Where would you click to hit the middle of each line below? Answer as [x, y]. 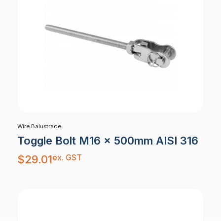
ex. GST [67, 158]
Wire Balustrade [39, 127]
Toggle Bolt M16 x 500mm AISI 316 [108, 141]
